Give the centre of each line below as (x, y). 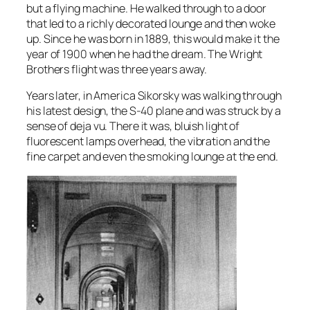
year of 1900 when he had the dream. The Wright (145, 54)
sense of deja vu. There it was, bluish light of (133, 126)
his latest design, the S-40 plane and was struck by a (154, 111)
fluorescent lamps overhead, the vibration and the (148, 142)
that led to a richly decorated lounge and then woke (151, 24)
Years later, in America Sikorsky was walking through (154, 96)
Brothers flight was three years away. (117, 70)
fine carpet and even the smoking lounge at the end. (152, 157)
